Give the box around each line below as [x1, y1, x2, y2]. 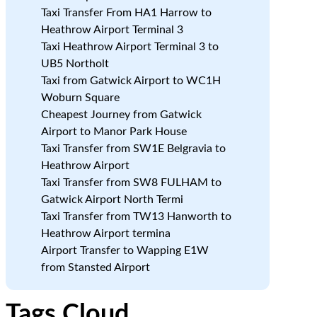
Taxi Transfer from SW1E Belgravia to [40, 143, 226, 154]
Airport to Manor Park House [40, 126, 187, 137]
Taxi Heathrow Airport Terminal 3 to [40, 41, 219, 52]
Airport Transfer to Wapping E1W [40, 245, 209, 256]
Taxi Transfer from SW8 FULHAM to [40, 177, 221, 188]
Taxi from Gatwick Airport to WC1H [40, 75, 221, 86]
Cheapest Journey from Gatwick [40, 109, 202, 120]
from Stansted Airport [40, 262, 150, 273]
